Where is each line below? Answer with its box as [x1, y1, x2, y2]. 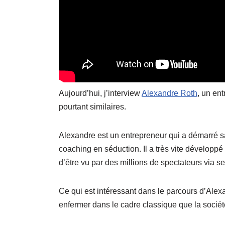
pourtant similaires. [59, 102, 126, 111]
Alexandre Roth [142, 88, 197, 97]
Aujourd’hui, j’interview [59, 88, 142, 97]
